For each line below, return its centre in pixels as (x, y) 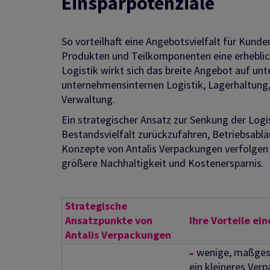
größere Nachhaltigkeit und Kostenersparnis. (163, 163)
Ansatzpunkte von (109, 221)
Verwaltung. (88, 99)
